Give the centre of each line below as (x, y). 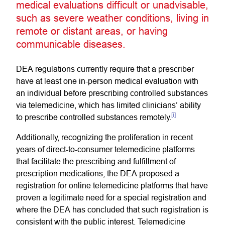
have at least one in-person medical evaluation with (107, 81)
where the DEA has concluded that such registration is (112, 209)
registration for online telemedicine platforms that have (112, 185)
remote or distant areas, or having (92, 31)
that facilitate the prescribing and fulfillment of (96, 161)
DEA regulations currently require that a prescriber (105, 69)
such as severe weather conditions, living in (113, 18)
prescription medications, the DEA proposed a (98, 173)
